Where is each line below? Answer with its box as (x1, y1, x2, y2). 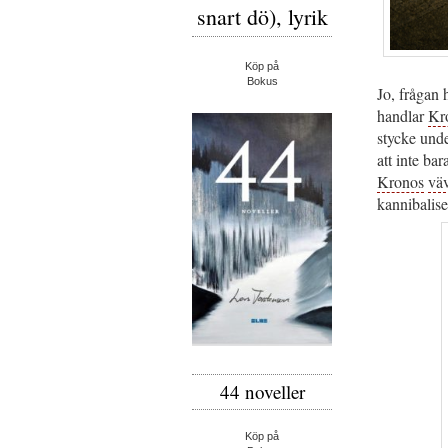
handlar (377, 105, 428, 127)
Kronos (377, 171, 424, 193)
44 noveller (219, 379, 305, 405)
